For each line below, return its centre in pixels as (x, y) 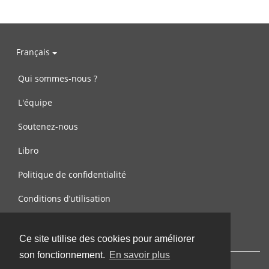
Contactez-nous (49, 222)
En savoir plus (140, 255)
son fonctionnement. (63, 255)
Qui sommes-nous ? (58, 78)
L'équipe (35, 102)
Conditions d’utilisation (64, 198)
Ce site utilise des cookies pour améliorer (107, 239)
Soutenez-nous (48, 126)
